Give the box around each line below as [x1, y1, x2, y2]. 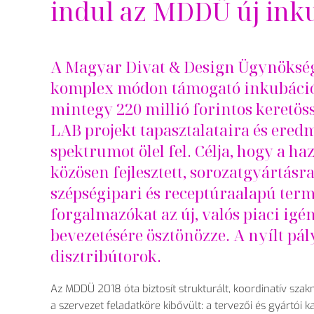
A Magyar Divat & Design [50, 56, 238, 78]
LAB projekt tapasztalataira [50, 119, 253, 141]
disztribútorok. [50, 245, 161, 267]
